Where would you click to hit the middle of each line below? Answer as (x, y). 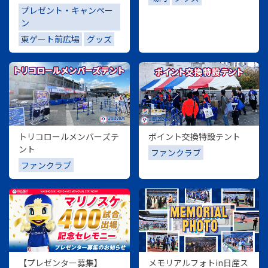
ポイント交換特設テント (194, 137)
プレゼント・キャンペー (67, 10)
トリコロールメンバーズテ (69, 137)
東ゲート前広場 (51, 39)
